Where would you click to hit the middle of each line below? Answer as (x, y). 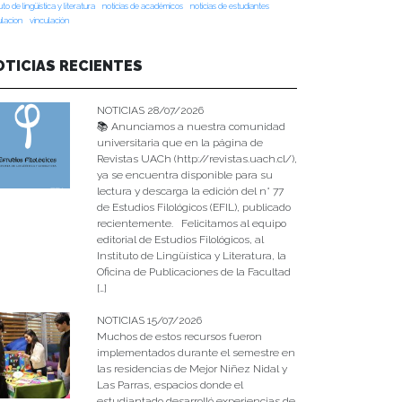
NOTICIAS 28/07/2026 (150, 110)
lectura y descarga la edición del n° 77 (190, 191)
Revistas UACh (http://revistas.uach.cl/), (197, 158)
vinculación (49, 21)
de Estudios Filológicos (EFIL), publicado (193, 207)
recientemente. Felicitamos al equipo (191, 223)
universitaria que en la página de (179, 142)
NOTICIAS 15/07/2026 (149, 320)
